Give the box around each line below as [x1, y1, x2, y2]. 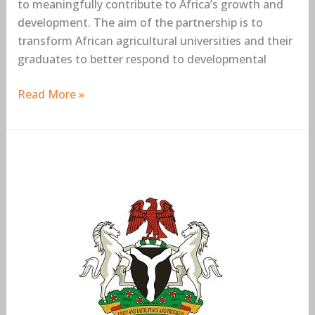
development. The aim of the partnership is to [17, 15, 263, 31]
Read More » [17, 86, 84, 103]
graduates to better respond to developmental [17, 51, 266, 67]
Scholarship [16, 257, 78, 274]
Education [16, 202, 71, 219]
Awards [16, 276, 56, 292]
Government [16, 166, 84, 182]
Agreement [16, 221, 77, 237]
